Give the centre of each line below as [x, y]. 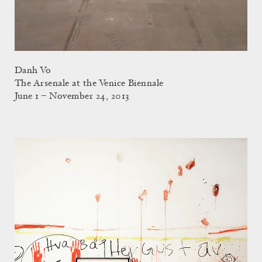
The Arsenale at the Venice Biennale [89, 83]
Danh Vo [33, 70]
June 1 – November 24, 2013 [72, 96]
